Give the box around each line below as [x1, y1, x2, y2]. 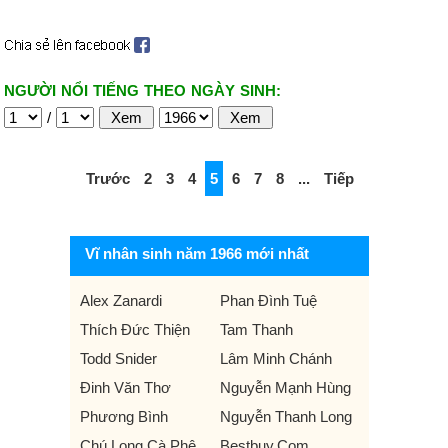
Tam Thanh [219, 321, 293, 338]
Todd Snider [80, 350, 157, 367]
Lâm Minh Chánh [219, 350, 332, 367]
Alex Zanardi [80, 292, 162, 309]
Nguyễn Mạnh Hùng [219, 379, 351, 396]
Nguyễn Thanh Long [219, 408, 352, 425]
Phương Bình [80, 408, 168, 425]
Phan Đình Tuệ [219, 292, 317, 309]
